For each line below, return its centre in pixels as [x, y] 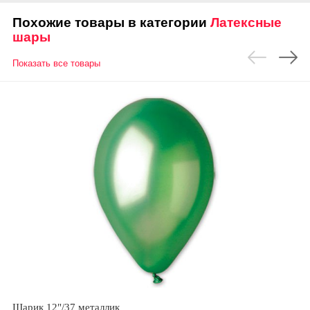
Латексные [246, 23]
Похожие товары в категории [111, 23]
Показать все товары [56, 64]
